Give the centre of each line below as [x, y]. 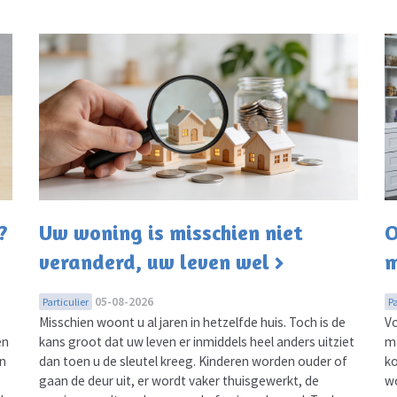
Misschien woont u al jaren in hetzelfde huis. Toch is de [192, 322]
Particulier [65, 301]
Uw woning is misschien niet [170, 232]
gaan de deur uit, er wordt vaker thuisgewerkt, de [179, 380]
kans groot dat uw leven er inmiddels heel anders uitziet [196, 341]
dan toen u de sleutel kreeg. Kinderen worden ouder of [193, 361]
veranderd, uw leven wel [154, 261]
